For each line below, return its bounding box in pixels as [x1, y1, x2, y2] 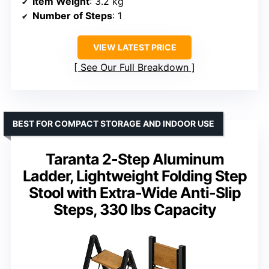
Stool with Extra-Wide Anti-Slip [28, 183, 241, 202]
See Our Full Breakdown [80, 61, 189, 73]
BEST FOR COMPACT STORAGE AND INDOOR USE [13, 118, 214, 128]
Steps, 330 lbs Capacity [53, 200, 216, 219]
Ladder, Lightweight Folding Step [22, 166, 247, 185]
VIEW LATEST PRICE [92, 41, 177, 52]
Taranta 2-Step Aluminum [45, 150, 224, 168]
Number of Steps [32, 9, 112, 22]
